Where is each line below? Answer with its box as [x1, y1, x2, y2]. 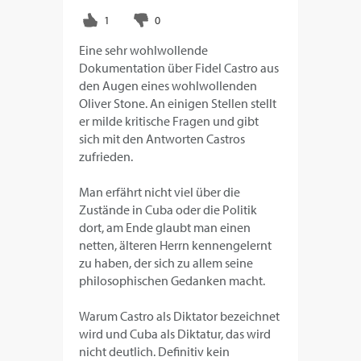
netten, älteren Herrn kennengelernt [79, 237, 272, 254]
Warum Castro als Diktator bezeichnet [79, 308, 280, 325]
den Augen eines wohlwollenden [79, 77, 258, 94]
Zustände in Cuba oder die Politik [79, 201, 258, 218]
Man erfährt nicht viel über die [79, 184, 241, 201]
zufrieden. [79, 148, 134, 165]
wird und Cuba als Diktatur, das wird [79, 326, 272, 342]
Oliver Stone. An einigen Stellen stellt [79, 95, 277, 112]
